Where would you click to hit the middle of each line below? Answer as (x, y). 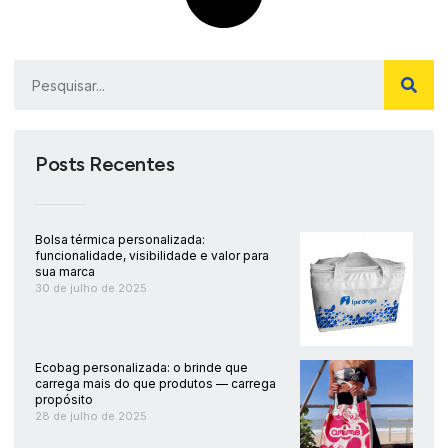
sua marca (65, 272)
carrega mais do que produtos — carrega (155, 383)
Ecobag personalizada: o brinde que (141, 367)
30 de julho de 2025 (91, 288)
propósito (64, 399)
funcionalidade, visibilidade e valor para (152, 256)
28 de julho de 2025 (91, 415)
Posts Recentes (104, 164)
